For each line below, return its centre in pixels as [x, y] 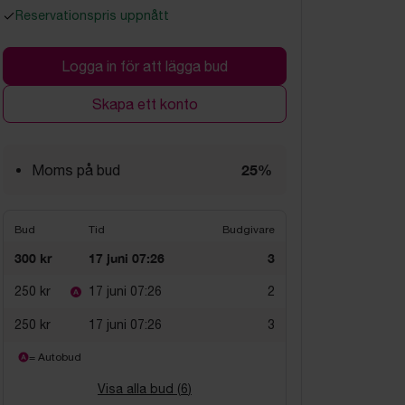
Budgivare [249, 230]
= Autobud [55, 357]
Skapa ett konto [145, 104]
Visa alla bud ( [139, 389]
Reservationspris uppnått [92, 15]
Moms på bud [76, 170]
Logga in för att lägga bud [145, 66]
